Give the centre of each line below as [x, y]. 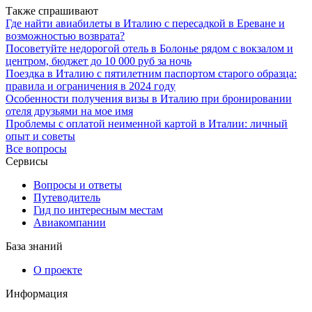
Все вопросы [36, 148]
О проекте [58, 270]
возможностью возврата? [65, 36]
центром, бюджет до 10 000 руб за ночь [99, 61]
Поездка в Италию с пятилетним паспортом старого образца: [151, 73]
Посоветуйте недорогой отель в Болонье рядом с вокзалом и [149, 48]
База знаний [34, 246]
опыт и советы [40, 136]
